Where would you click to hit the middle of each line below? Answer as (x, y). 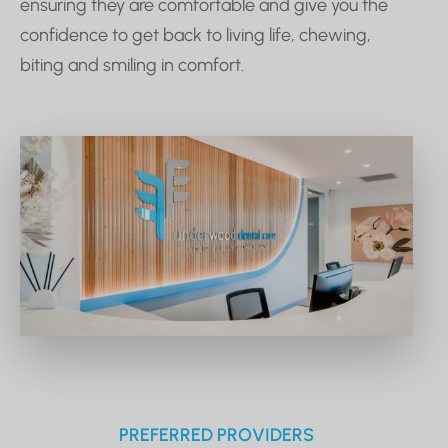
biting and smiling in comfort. (132, 64)
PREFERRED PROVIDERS (216, 434)
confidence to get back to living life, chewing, (195, 34)
